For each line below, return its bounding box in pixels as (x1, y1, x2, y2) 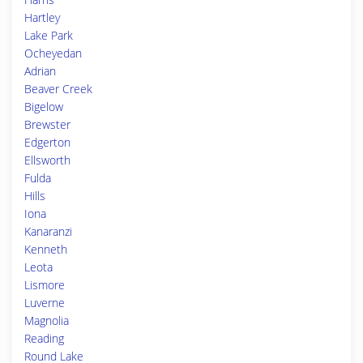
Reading (24, 331, 64, 346)
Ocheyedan (24, 45, 82, 61)
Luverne (24, 295, 65, 310)
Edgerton (24, 135, 70, 150)
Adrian (24, 63, 56, 79)
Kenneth (24, 241, 67, 257)
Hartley (24, 10, 60, 25)
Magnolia (24, 313, 69, 328)
